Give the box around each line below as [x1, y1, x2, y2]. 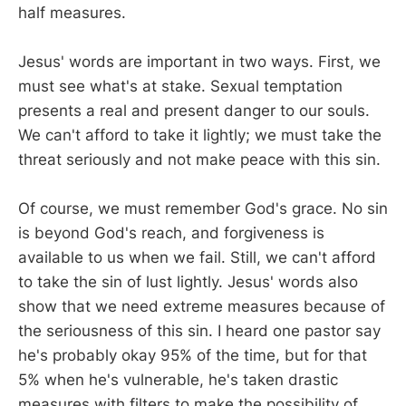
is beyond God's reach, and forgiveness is [18, 224, 324, 243]
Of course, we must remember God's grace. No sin [18, 199, 388, 218]
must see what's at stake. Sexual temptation [18, 77, 343, 96]
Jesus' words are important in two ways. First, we [18, 53, 381, 72]
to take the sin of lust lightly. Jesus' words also [18, 273, 358, 292]
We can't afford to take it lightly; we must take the [18, 126, 382, 145]
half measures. [18, 4, 126, 23]
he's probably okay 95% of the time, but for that [18, 346, 367, 365]
